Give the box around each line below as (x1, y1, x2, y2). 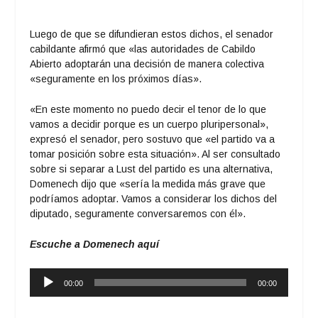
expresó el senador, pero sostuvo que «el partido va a (30, 133, 275, 145)
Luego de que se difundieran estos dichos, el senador (30, 28, 274, 40)
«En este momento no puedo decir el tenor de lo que (30, 103, 267, 115)
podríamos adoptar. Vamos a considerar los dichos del (30, 192, 278, 204)
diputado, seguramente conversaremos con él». (30, 207, 246, 219)
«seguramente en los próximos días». (30, 72, 202, 84)
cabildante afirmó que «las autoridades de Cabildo (30, 43, 256, 55)
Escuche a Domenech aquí (30, 238, 163, 251)
